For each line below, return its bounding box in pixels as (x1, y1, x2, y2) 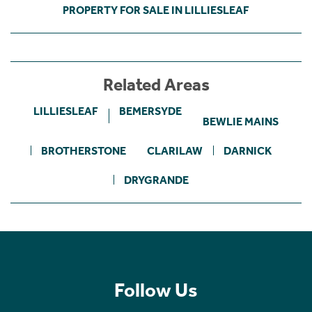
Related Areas (102, 75, 210, 96)
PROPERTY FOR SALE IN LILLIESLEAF (63, 3, 249, 17)
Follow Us (114, 279, 198, 302)
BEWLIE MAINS (203, 115, 279, 129)
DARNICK (223, 144, 272, 158)
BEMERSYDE (119, 104, 182, 118)
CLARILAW (146, 144, 203, 158)
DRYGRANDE (123, 173, 189, 187)
